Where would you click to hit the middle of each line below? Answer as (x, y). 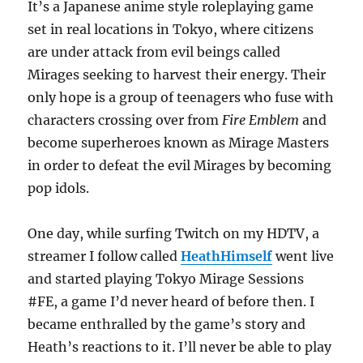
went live (303, 256)
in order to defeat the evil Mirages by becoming (180, 165)
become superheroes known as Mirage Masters (179, 142)
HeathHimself (227, 256)
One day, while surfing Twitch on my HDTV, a (174, 233)
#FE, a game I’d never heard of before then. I (171, 301)
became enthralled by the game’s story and (167, 324)
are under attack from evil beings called (154, 51)
